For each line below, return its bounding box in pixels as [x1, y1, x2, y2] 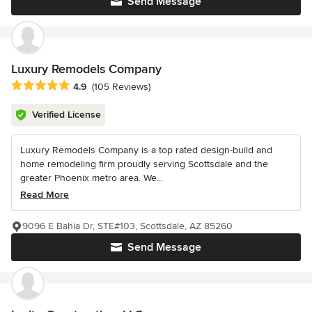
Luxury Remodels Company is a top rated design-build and [20, 143, 272, 156]
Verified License [32, 108, 101, 120]
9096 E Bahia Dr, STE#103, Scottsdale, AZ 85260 [22, 219, 233, 232]
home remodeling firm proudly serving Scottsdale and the [20, 157, 268, 170]
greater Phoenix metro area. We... [20, 171, 163, 184]
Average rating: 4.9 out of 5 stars [10, 78, 169, 93]
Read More [20, 188, 69, 201]
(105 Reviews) [92, 80, 150, 93]
